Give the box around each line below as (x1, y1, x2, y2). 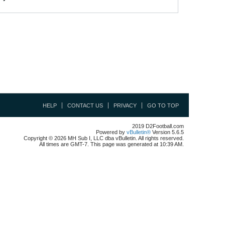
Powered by (96, 129, 127, 135)
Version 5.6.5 (151, 129, 184, 135)
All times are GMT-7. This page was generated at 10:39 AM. (39, 141, 184, 147)
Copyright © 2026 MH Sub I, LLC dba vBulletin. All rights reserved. (24, 135, 184, 141)
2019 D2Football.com (132, 123, 184, 129)
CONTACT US (67, 102, 103, 108)
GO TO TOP (147, 102, 179, 108)
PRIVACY (114, 102, 137, 108)
